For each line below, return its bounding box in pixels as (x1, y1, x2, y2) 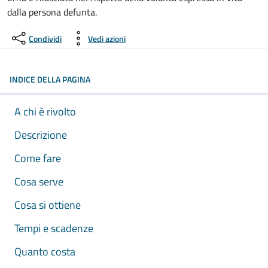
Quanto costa (14, 243, 75, 260)
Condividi (29, 32, 62, 45)
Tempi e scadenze (14, 220, 93, 236)
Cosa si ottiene (14, 197, 81, 213)
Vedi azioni (88, 32, 126, 45)
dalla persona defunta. (7, 5, 97, 19)
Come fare (14, 150, 61, 166)
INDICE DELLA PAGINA (10, 73, 90, 86)
